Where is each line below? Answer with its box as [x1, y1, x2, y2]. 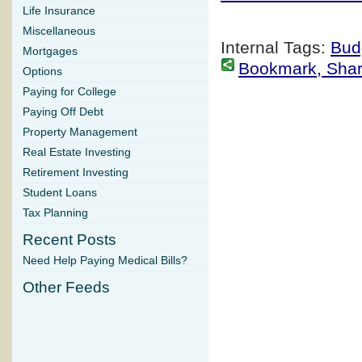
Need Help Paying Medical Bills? [23, 255, 187, 267]
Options [23, 65, 62, 78]
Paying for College [23, 86, 116, 99]
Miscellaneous [23, 25, 95, 38]
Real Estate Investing [23, 146, 131, 159]
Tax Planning [23, 207, 88, 220]
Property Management [23, 126, 137, 139]
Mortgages [23, 45, 78, 58]
